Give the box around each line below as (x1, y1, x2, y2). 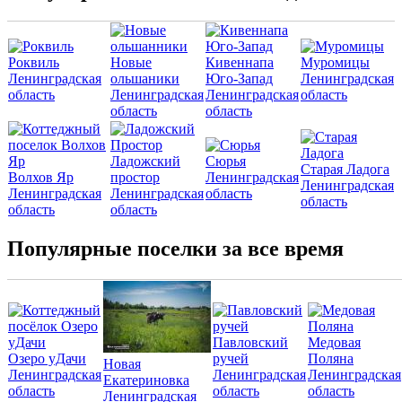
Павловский (213, 334, 288, 350)
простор (110, 169, 160, 185)
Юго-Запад (205, 70, 273, 86)
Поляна (308, 350, 354, 366)
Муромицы (301, 54, 370, 70)
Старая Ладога (301, 161, 389, 177)
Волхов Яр (8, 169, 74, 185)
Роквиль (8, 54, 59, 70)
